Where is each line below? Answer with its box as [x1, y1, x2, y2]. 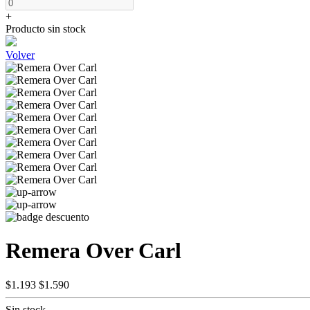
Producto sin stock [6, 23, 86, 35]
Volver [6, 49, 35, 61]
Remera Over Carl [6, 238, 181, 264]
